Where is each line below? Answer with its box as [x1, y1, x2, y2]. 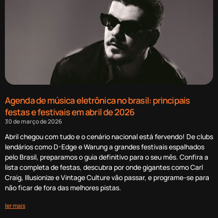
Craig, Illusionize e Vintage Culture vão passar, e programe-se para [5, 172, 209, 182]
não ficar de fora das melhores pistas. [5, 182, 121, 192]
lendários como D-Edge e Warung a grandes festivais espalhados [5, 142, 204, 151]
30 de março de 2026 [5, 117, 62, 126]
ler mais [5, 201, 25, 210]
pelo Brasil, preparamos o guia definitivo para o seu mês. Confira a [5, 152, 208, 162]
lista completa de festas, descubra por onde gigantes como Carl [5, 162, 203, 172]
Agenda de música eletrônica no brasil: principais [5, 94, 190, 106]
